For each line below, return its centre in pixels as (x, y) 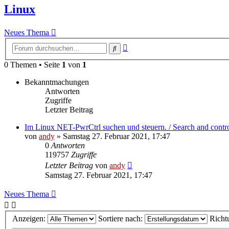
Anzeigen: (30, 219)
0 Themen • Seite (33, 64)
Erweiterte (144, 45)
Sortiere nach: (121, 219)
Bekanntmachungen (57, 82)
